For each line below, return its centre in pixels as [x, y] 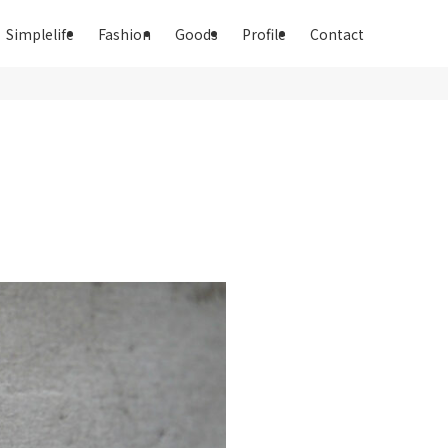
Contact [337, 33]
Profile [264, 33]
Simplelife [40, 33]
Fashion [124, 33]
